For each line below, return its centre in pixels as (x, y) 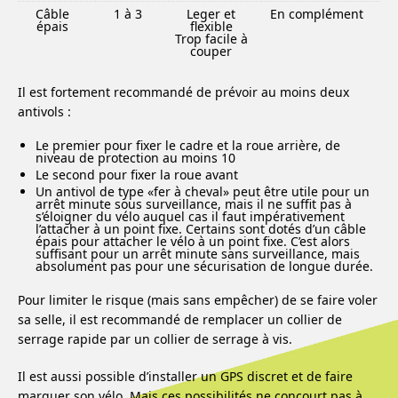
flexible (211, 26)
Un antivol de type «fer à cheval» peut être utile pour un (203, 191)
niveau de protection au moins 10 (135, 158)
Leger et (211, 14)
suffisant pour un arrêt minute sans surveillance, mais (198, 254)
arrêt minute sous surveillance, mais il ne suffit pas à (194, 204)
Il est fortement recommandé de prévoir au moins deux (183, 92)
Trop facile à (211, 39)
